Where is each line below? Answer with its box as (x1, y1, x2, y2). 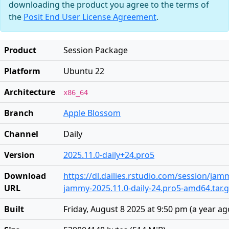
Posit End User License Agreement (24, 11, 156, 22)
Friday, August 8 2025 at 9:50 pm (63, 203, 188, 215)
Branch (4, 107, 34, 119)
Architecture (4, 86, 55, 98)
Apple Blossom (63, 107, 121, 119)
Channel (4, 128, 38, 140)
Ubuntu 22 (63, 65, 104, 77)
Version (4, 149, 35, 161)
